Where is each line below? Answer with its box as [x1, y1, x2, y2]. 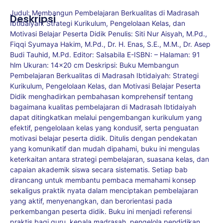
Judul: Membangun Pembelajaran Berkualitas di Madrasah [10, 8, 199, 17]
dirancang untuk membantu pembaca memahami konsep [10, 175, 196, 184]
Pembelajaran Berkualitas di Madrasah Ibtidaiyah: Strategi [10, 71, 199, 80]
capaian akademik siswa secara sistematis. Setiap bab [10, 165, 188, 174]
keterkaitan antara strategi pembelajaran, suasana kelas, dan [10, 154, 209, 163]
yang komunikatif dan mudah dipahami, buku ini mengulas [10, 144, 200, 153]
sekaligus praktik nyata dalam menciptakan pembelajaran [10, 186, 198, 195]
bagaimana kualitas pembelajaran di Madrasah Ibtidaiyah [10, 102, 196, 111]
